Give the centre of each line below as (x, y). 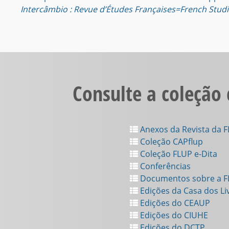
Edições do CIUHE (173, 215)
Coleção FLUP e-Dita (178, 154)
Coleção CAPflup (170, 142)
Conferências (164, 166)
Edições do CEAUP (174, 203)
